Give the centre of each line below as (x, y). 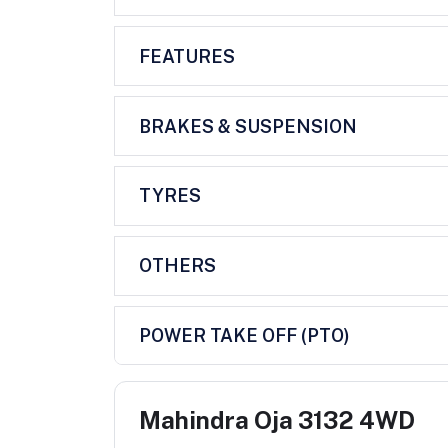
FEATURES (187, 56)
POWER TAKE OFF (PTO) (244, 335)
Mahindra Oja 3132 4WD (277, 420)
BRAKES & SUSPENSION (248, 126)
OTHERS (177, 266)
